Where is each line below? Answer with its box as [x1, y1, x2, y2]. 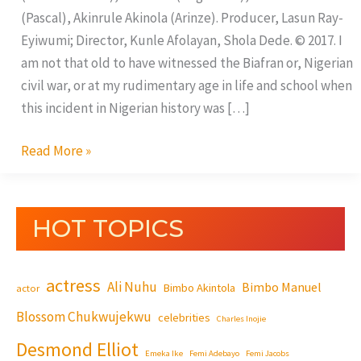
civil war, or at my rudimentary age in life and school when [20, 76, 352, 94]
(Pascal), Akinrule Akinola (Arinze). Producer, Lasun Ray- [20, 8, 343, 27]
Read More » [20, 142, 91, 160]
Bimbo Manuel [242, 279, 322, 296]
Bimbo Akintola [164, 280, 235, 296]
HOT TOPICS [32, 214, 184, 244]
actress [46, 274, 101, 297]
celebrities [158, 310, 210, 326]
